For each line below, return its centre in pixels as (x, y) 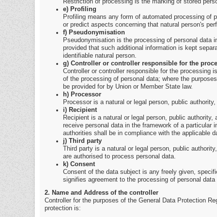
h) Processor (82, 94)
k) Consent (79, 164)
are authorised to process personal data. (119, 156)
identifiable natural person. (100, 56)
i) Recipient (80, 110)
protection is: (63, 209)
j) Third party (82, 141)
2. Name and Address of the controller (101, 193)
